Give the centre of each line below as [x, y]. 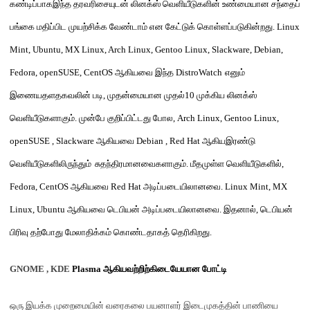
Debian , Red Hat [169, 141]
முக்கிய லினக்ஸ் [227, 95]
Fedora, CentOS [40, 186]
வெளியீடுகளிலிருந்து [48, 164]
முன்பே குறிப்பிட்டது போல [126, 118]
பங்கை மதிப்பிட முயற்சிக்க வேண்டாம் [80, 27]
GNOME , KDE [41, 269]
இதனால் [240, 209]
